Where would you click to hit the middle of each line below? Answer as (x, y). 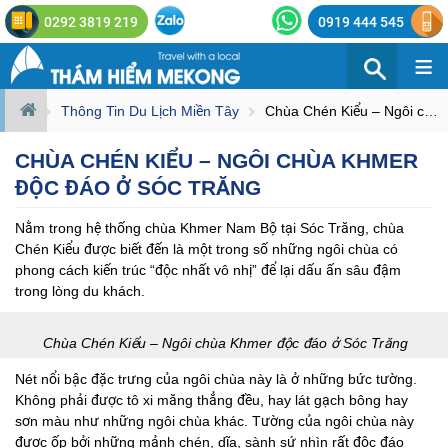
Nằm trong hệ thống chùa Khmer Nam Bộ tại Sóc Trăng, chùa (209, 228)
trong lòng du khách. (80, 291)
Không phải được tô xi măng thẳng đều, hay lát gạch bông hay (211, 400)
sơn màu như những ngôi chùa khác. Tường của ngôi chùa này (214, 421)
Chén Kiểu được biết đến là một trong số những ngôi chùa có (206, 249)
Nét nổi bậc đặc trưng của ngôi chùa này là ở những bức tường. (216, 379)
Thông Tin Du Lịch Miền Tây (150, 111)
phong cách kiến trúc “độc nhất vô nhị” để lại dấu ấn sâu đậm (208, 270)
